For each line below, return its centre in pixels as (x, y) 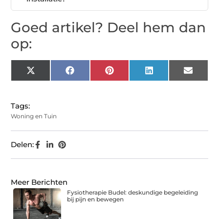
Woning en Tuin (34, 116)
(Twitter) (50, 81)
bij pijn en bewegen (96, 199)
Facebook (91, 74)
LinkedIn (169, 74)
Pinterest (130, 74)
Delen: (22, 145)
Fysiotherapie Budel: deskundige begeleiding (133, 193)
